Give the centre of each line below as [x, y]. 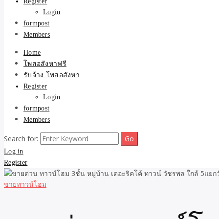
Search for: [21, 139]
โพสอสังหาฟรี [45, 64]
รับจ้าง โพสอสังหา [52, 75]
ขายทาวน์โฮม [25, 184]
